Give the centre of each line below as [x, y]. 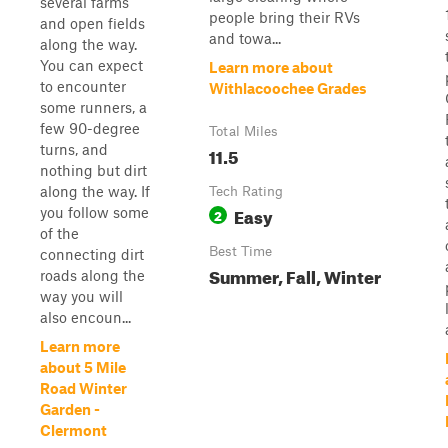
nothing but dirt [93, 170]
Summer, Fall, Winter [295, 274]
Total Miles [243, 131]
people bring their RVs [284, 17]
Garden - [70, 409]
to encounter [83, 86]
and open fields [92, 23]
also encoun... [85, 317]
